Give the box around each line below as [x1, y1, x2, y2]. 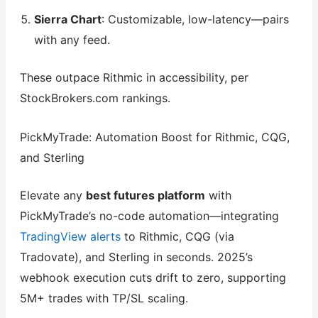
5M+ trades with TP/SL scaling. [19, 290, 188, 305]
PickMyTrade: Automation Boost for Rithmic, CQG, [19, 129, 290, 144]
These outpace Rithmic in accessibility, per [19, 70, 248, 85]
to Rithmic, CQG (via [120, 229, 234, 243]
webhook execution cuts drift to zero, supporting [19, 270, 286, 285]
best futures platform [85, 187, 205, 202]
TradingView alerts [19, 229, 121, 243]
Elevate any [19, 187, 86, 202]
